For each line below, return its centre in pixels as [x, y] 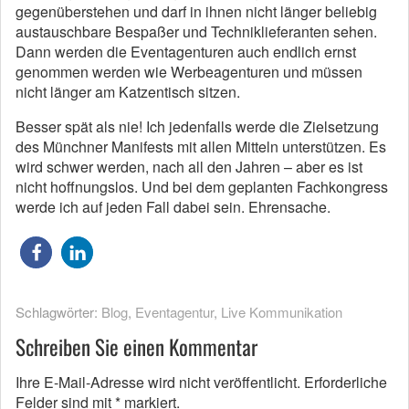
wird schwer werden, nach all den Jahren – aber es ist [189, 167]
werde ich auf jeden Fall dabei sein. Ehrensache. [173, 207]
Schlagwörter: [58, 312]
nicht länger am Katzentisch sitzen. [128, 92]
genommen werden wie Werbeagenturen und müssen [189, 72]
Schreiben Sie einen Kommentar [136, 347]
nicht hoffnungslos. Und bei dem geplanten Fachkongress [202, 187]
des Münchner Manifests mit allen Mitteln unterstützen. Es [201, 147]
